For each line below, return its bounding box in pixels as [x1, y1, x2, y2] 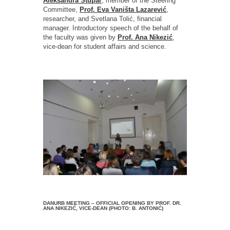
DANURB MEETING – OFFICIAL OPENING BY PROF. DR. [43, 200, 181, 206]
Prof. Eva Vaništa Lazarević [80, 5, 166, 13]
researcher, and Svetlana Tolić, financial [43, 14, 162, 23]
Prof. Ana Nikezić [118, 33, 172, 41]
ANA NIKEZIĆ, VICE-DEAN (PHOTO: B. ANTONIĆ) [43, 205, 163, 212]
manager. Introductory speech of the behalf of [43, 24, 178, 32]
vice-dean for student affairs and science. [43, 42, 166, 50]
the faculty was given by [43, 33, 118, 41]
